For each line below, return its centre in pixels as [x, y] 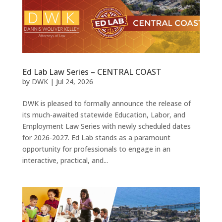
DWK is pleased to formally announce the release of [106, 104]
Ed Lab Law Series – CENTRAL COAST [92, 72]
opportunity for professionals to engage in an [96, 149]
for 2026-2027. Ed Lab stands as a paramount [96, 138]
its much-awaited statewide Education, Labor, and [104, 115]
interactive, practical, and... [65, 161]
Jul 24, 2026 [74, 82]
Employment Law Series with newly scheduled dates [106, 126]
